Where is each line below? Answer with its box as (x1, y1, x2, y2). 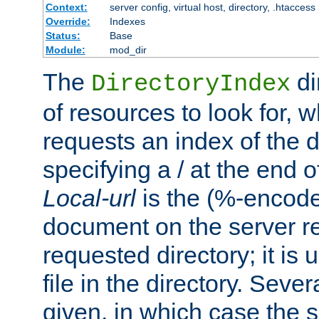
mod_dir (109, 44, 147, 56)
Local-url (43, 184, 136, 212)
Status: (45, 30, 80, 42)
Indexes (109, 16, 145, 28)
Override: (45, 16, 90, 28)
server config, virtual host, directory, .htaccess (109, 1, 315, 14)
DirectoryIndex (91, 70, 291, 98)
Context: (45, 1, 88, 14)
